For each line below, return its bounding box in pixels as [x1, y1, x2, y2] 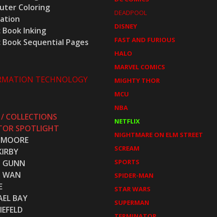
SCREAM [114, 143, 139, 153]
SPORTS [114, 157, 139, 166]
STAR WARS [114, 184, 151, 193]
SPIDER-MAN [114, 170, 154, 180]
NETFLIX [114, 116, 140, 125]
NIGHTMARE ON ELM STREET [114, 130, 203, 139]
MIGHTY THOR [114, 76, 160, 85]
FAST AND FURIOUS [114, 35, 175, 44]
